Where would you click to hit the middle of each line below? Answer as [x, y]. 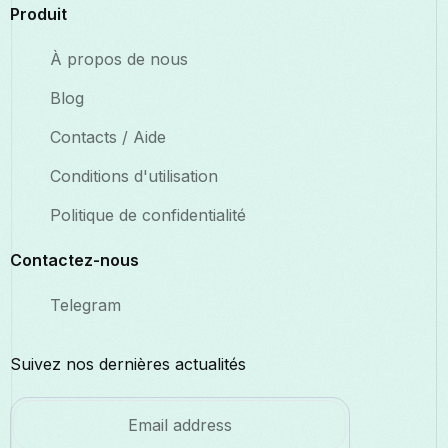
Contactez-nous [74, 260]
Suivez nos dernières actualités [128, 364]
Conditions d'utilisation [134, 176]
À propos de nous [119, 59]
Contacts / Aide [108, 137]
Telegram [85, 305]
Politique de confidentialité [148, 215]
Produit [38, 14]
